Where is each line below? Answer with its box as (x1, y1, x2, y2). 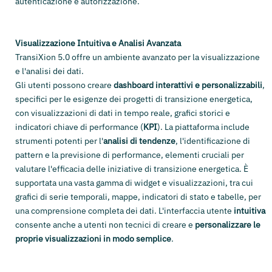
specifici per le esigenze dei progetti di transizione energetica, (15, 93, 253, 105)
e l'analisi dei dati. (15, 66, 84, 77)
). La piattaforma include (157, 121, 250, 133)
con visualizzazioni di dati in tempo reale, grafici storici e (15, 107, 230, 119)
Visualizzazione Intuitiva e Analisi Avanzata (15, 38, 181, 49)
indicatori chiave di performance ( (15, 121, 143, 133)
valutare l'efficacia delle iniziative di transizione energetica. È (15, 163, 248, 175)
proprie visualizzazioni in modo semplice (15, 233, 171, 245)
